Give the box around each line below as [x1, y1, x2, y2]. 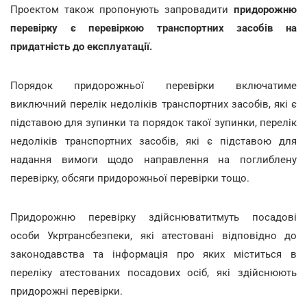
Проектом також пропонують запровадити [10, 3, 234, 16]
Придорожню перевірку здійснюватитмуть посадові [10, 210, 297, 223]
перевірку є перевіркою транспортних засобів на [10, 21, 297, 34]
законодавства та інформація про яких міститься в [10, 247, 297, 260]
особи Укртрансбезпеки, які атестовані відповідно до [10, 229, 297, 242]
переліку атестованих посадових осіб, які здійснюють [10, 266, 297, 279]
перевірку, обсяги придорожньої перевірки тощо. [10, 171, 249, 184]
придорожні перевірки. [10, 284, 123, 297]
